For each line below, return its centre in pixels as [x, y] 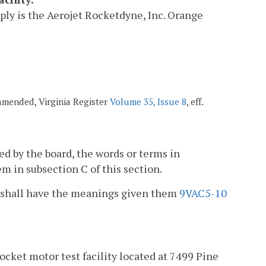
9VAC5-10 [203, 193]
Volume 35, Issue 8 [148, 101]
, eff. [195, 101]
